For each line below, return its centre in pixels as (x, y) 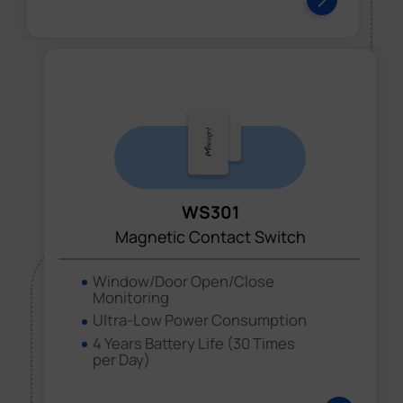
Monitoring (130, 298)
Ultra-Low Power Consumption (199, 320)
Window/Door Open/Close (183, 282)
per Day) (121, 359)
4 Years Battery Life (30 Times (193, 343)
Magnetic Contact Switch (210, 236)
